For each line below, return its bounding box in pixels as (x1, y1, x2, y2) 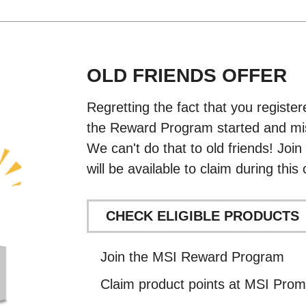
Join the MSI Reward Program (100, 249, 285, 265)
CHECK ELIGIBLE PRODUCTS (106, 208, 300, 224)
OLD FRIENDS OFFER (87, 65, 288, 87)
